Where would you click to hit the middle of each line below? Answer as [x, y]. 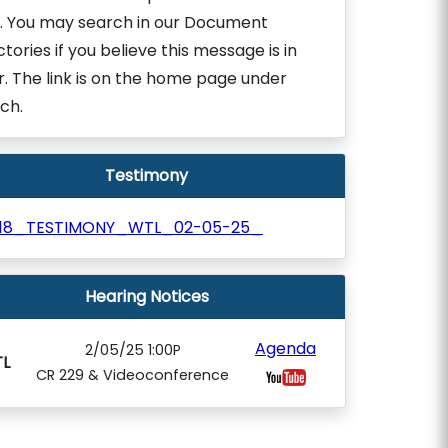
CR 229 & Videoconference [132, 375]
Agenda [285, 348]
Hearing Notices [146, 296]
